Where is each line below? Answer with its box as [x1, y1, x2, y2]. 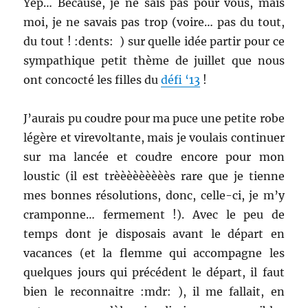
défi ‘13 [161, 73, 201, 87]
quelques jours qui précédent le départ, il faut [23, 265, 285, 280]
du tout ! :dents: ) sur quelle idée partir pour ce [23, 34, 285, 49]
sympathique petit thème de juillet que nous [23, 54, 285, 68]
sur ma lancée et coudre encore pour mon [23, 150, 285, 164]
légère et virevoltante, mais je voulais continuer [23, 131, 285, 145]
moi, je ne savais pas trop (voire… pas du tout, [23, 15, 285, 30]
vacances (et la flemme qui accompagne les [23, 246, 285, 261]
